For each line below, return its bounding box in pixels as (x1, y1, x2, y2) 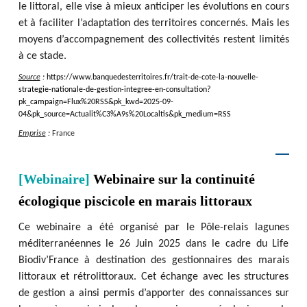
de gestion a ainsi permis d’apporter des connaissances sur (18, 288, 289, 299)
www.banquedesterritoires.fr (72, 73, 170, 82)
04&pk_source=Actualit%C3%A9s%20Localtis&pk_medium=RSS (18, 110, 231, 119)
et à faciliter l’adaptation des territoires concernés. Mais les (18, 18, 289, 29)
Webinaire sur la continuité (93, 171, 255, 186)
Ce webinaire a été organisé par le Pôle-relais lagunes (18, 222, 289, 233)
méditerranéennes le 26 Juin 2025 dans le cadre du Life (18, 238, 289, 249)
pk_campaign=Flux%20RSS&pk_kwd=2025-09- (18, 98, 173, 106)
